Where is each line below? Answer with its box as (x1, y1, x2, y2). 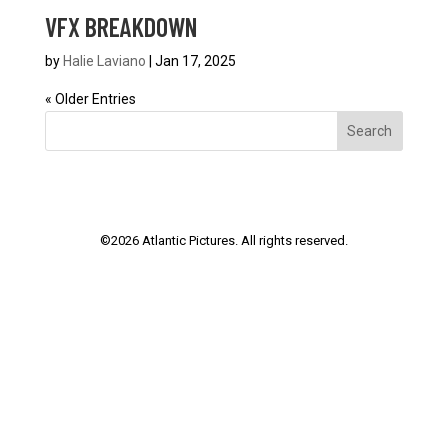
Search (347, 123, 393, 139)
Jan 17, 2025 (154, 53, 236, 69)
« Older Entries (44, 91, 136, 107)
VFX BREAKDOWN (44, 11, 197, 42)
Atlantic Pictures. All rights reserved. (138, 233, 348, 248)
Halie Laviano (62, 53, 146, 69)
